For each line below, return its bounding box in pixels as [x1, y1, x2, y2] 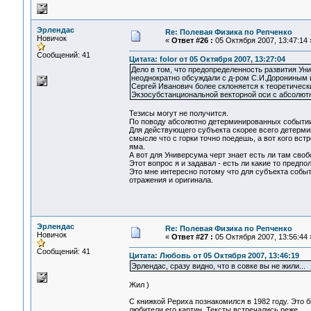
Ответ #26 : [171, 36, 213, 44]
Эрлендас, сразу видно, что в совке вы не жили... [131, 262, 305, 271]
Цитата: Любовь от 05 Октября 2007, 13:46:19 [128, 251, 299, 260]
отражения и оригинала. [128, 176, 213, 185]
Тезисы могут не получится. [128, 109, 228, 118]
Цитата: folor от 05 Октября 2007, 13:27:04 [128, 55, 285, 64]
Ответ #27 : [171, 233, 213, 241]
